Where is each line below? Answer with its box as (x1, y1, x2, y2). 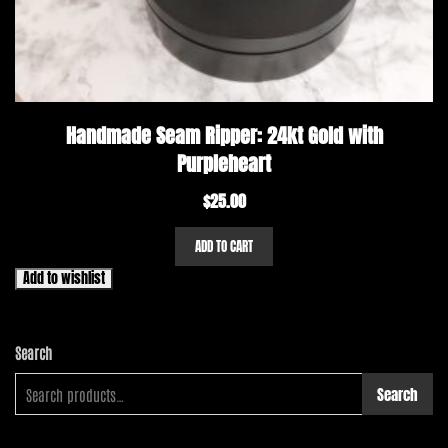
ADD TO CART (195, 237, 253, 257)
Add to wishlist (23, 268, 105, 290)
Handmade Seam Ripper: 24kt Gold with (65, 120, 383, 152)
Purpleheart (177, 148, 271, 180)
